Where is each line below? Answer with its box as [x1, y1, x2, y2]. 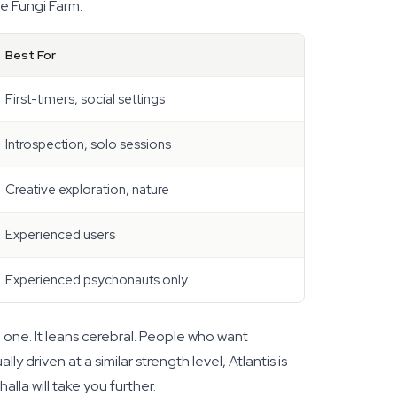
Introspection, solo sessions [5, 136, 171, 153]
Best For [5, 47, 56, 63]
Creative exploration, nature [5, 181, 169, 198]
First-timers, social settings [5, 90, 165, 108]
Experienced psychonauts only [5, 271, 188, 289]
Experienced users [5, 226, 115, 244]
